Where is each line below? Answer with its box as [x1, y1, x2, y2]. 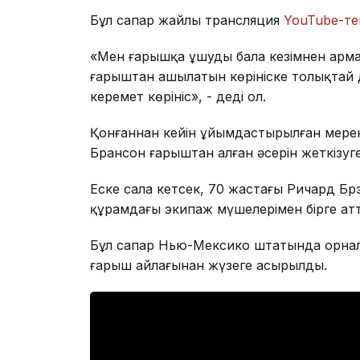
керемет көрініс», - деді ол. [90, 88, 266, 105]
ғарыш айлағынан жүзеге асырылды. [90, 257, 327, 274]
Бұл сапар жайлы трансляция [90, 12, 284, 29]
